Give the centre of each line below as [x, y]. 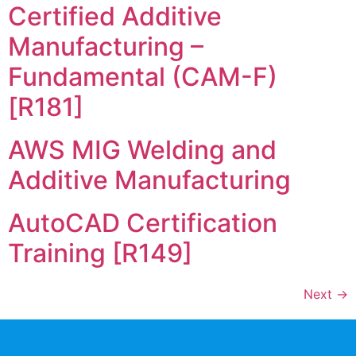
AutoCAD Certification [143, 223]
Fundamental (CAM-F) [143, 77]
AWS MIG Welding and [142, 150]
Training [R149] [100, 253]
